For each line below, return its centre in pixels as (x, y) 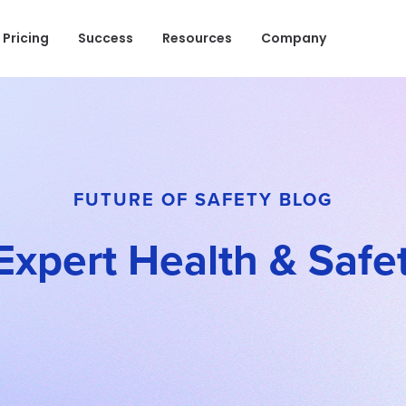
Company (294, 38)
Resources (197, 38)
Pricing (26, 38)
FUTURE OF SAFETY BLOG (203, 199)
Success (106, 38)
